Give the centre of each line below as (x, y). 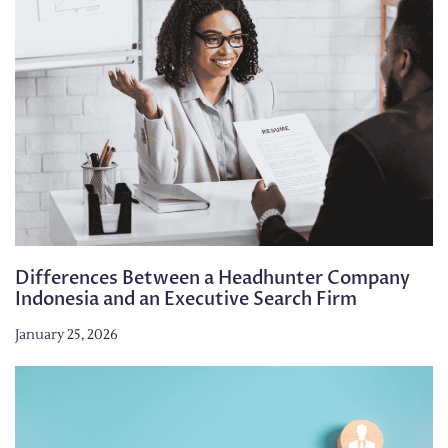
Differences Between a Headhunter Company (212, 278)
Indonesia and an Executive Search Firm (186, 299)
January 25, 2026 (66, 334)
